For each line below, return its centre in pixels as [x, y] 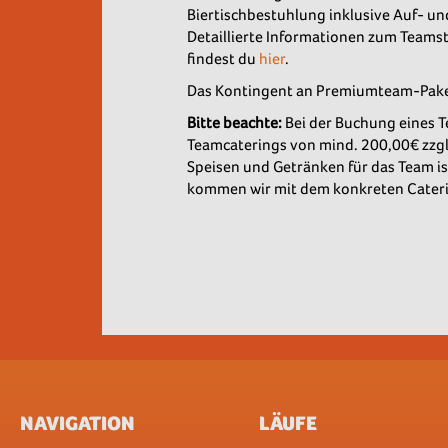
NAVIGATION [77, 423]
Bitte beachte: [234, 122]
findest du [223, 58]
